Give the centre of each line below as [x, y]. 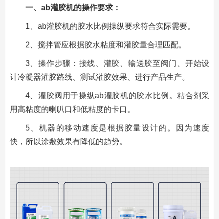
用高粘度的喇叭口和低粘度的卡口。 [72, 109]
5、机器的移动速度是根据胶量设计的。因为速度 [117, 128]
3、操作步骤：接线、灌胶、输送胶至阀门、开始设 [117, 63]
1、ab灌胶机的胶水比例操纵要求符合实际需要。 [110, 26]
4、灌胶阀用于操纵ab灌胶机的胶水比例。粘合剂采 [117, 95]
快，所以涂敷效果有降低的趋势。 [68, 141]
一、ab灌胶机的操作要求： [73, 7]
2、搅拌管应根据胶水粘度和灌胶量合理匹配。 [106, 44]
